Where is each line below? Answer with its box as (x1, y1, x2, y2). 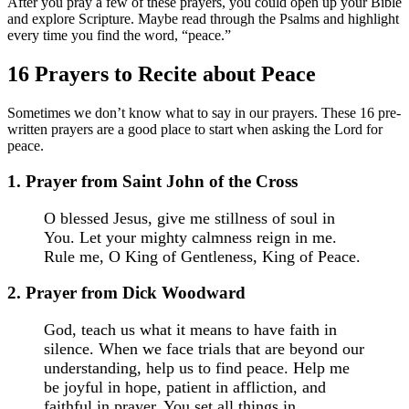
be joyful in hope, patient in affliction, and (44, 377, 326, 396)
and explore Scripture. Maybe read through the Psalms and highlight (7, 11, 399, 27)
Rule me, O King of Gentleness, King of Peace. (44, 246, 361, 266)
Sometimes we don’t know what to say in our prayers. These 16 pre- (7, 105, 401, 121)
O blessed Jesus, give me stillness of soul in (44, 208, 335, 227)
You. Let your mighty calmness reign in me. (44, 227, 337, 246)
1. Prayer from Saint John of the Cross (7, 171, 298, 191)
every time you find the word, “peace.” (7, 27, 231, 44)
